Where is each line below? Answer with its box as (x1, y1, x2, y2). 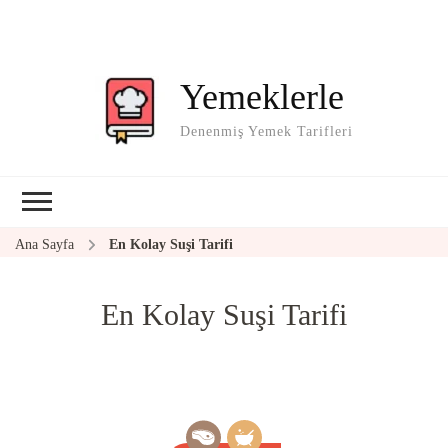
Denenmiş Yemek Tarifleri (180, 123, 353, 139)
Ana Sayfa (15, 236, 74, 252)
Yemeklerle (180, 76, 344, 117)
